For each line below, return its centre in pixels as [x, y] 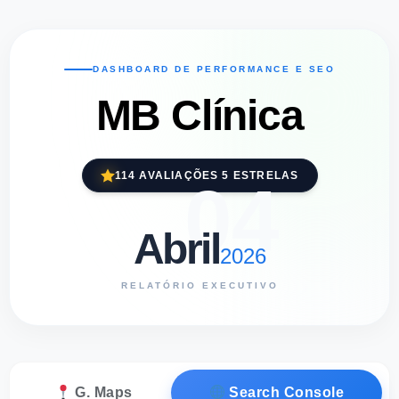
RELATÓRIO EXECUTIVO [199, 286]
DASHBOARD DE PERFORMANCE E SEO [214, 69]
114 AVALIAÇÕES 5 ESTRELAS [207, 176]
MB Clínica [199, 116]
